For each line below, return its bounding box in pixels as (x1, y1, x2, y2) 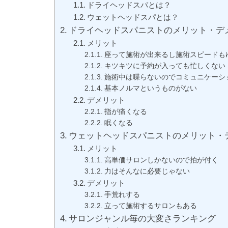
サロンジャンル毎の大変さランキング (69, 214, 216, 223)
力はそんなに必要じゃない (104, 167, 190, 175)
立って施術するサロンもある (104, 202, 197, 210)
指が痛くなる (104, 108, 148, 116)
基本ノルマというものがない (104, 84, 197, 92)
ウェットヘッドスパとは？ (87, 13, 179, 21)
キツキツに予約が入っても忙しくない (104, 62, 226, 70)
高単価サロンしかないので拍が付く (104, 156, 219, 164)
